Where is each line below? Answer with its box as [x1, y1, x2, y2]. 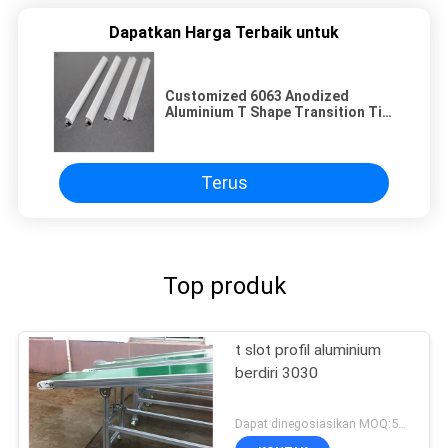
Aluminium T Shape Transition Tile [165, 103, 394, 120]
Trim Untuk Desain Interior [165, 119, 343, 136]
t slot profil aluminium [235, 340, 382, 359]
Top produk [162, 271, 286, 300]
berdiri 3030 [235, 363, 319, 382]
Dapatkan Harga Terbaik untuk [109, 22, 339, 42]
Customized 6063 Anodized [165, 87, 349, 104]
